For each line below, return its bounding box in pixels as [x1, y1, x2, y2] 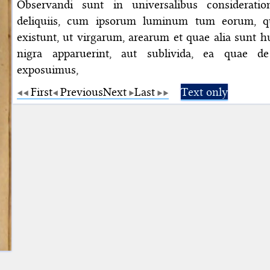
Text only [181, 84, 228, 99]
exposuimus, [17, 62, 78, 77]
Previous [60, 84, 103, 99]
